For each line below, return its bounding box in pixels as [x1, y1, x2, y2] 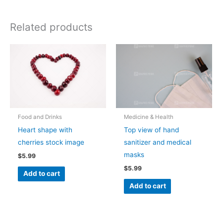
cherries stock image [18, 138, 85, 146]
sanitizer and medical [124, 138, 192, 146]
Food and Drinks [18, 113, 62, 120]
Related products [10, 21, 93, 34]
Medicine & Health [124, 113, 174, 120]
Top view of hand [124, 125, 179, 134]
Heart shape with [18, 125, 73, 134]
